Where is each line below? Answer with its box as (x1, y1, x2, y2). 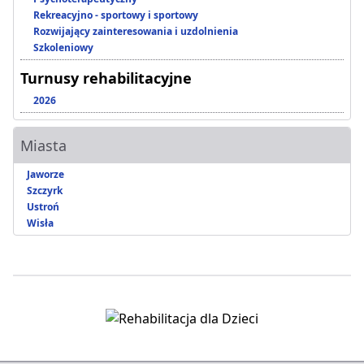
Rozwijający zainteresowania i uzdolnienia (33, 24, 238, 39)
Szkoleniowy (33, 41, 93, 55)
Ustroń (27, 200, 59, 214)
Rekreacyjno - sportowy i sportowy (33, 8, 198, 23)
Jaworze (27, 167, 64, 182)
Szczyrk (27, 184, 63, 198)
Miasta (20, 136, 67, 156)
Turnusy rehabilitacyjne (20, 68, 192, 89)
